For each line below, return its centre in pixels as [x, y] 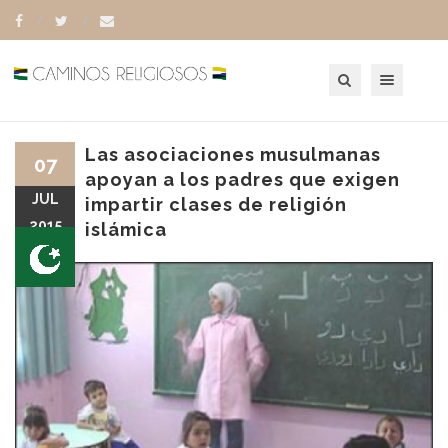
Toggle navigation [411, 70]
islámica [126, 229]
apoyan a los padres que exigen [242, 179]
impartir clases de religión [216, 204]
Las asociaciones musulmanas [233, 154]
